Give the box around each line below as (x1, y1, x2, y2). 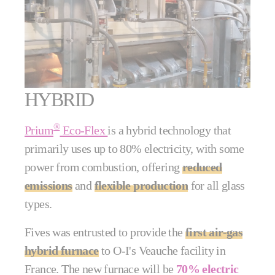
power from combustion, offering (25, 160, 182, 174)
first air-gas (185, 225, 243, 239)
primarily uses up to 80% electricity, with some (25, 141, 244, 155)
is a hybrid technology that (107, 123, 231, 137)
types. (25, 196, 55, 211)
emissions (25, 178, 72, 192)
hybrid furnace (25, 243, 99, 257)
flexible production (94, 178, 188, 192)
